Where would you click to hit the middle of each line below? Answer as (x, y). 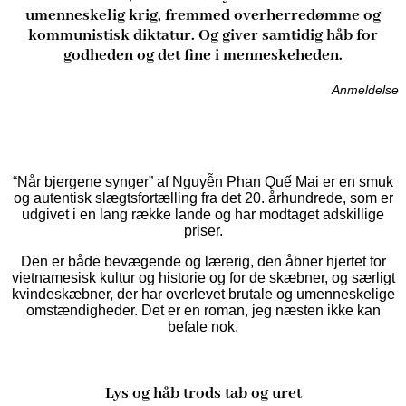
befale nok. (203, 327)
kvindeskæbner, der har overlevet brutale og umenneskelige (203, 295)
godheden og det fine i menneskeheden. (203, 55)
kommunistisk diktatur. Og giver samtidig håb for (203, 35)
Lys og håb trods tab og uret (203, 393)
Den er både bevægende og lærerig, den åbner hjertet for (203, 262)
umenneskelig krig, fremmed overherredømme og (203, 15)
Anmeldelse (365, 90)
